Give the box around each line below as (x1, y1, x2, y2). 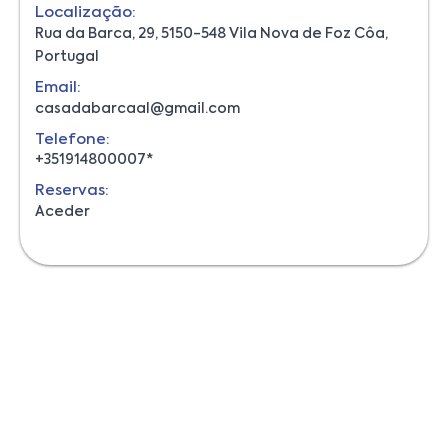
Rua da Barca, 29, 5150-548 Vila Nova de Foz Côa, (35, 26, 388, 41)
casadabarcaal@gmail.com (35, 101, 240, 116)
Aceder (35, 204, 90, 219)
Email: (35, 79, 81, 95)
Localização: (35, 4, 136, 20)
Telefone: (35, 131, 110, 147)
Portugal (35, 49, 99, 64)
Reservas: (35, 182, 109, 198)
